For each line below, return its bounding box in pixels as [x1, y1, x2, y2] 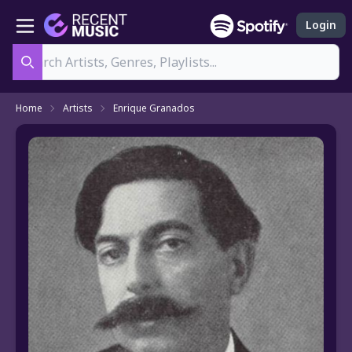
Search [27, 68, 64, 83]
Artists [63, 101, 93, 115]
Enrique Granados [113, 101, 195, 115]
